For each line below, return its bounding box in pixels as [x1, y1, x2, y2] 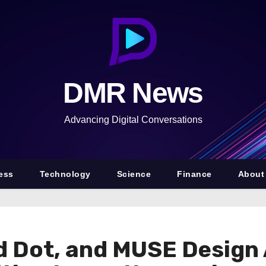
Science [116, 169, 151, 179]
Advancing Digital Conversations [64, 115, 202, 125]
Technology [39, 169, 91, 179]
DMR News [63, 77, 203, 109]
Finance [177, 169, 212, 179]
